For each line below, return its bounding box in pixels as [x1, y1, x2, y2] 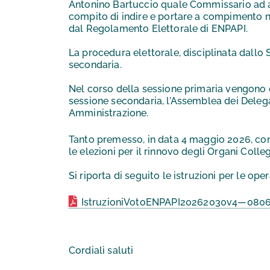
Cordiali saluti [69, 245, 134, 257]
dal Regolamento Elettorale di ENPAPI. [69, 23, 248, 35]
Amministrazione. [69, 107, 149, 119]
